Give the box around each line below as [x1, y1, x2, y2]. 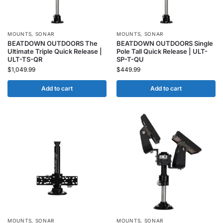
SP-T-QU [116, 55, 144, 63]
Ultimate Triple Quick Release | [7, 47, 102, 55]
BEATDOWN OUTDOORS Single [116, 39, 213, 47]
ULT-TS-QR [7, 55, 42, 63]
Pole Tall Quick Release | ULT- [116, 47, 208, 55]
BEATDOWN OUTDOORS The [7, 39, 98, 47]
